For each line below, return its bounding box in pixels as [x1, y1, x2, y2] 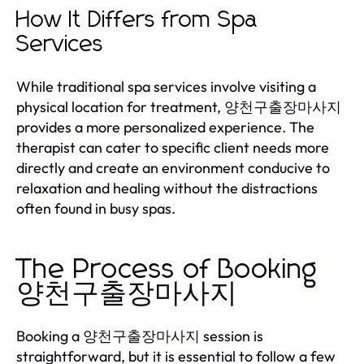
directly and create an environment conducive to [16, 158, 330, 177]
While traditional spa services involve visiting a [16, 76, 316, 96]
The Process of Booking [16, 255, 318, 284]
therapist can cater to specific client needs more [16, 137, 329, 157]
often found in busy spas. [16, 198, 175, 218]
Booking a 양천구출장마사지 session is [16, 326, 263, 345]
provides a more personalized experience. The [16, 117, 314, 136]
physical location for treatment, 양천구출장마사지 [16, 97, 341, 116]
